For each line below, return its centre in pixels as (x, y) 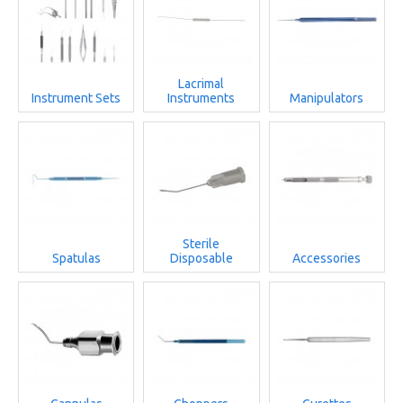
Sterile (201, 243)
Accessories (327, 258)
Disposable (201, 258)
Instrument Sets (76, 98)
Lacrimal (201, 83)
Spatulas (76, 258)
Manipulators (327, 98)
